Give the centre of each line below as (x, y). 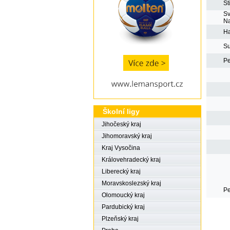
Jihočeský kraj (121, 124)
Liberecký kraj (121, 171)
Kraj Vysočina (121, 148)
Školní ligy (121, 111)
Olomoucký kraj (123, 195)
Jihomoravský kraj (127, 136)
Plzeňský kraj (120, 219)
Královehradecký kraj (131, 160)
